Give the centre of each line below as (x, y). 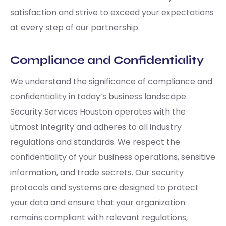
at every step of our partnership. (75, 27)
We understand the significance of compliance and (111, 81)
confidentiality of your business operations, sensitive (113, 157)
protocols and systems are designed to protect (104, 187)
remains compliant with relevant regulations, (99, 217)
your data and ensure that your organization (98, 202)
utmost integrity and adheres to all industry (96, 127)
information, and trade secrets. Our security (97, 172)
